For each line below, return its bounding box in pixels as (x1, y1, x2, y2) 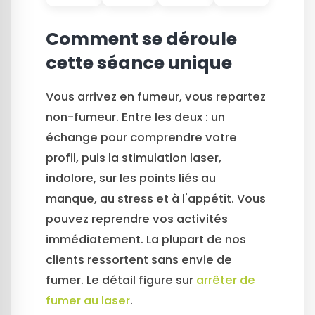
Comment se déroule (46, 27, 237, 52)
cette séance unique (46, 51, 232, 76)
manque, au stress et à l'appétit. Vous (46, 191, 266, 207)
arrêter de (196, 272, 255, 289)
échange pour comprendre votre (46, 129, 237, 146)
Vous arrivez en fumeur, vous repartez (46, 89, 266, 105)
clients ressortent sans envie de (46, 252, 232, 269)
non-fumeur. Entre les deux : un (46, 109, 225, 126)
